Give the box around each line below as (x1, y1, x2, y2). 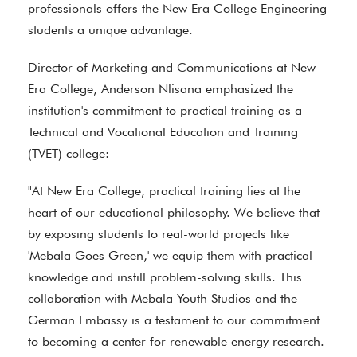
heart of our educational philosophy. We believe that (28, 205, 320, 220)
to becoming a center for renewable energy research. (28, 334, 324, 349)
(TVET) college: (28, 146, 109, 161)
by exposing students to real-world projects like (28, 226, 289, 241)
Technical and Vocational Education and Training (28, 124, 298, 139)
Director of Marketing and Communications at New (28, 60, 316, 75)
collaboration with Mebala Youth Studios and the (28, 291, 297, 306)
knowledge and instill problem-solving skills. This (28, 269, 302, 284)
